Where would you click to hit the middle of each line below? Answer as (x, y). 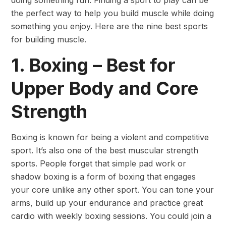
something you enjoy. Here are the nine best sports (109, 26)
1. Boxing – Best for (93, 65)
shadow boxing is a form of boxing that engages (103, 176)
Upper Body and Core (105, 88)
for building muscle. (50, 39)
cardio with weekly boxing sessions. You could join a (111, 216)
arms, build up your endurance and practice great (107, 203)
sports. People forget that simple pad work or (99, 163)
